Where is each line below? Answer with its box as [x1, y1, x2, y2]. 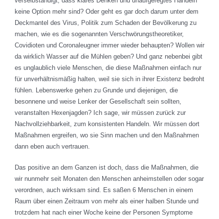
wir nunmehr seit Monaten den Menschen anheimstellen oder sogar [15, 175, 204, 183]
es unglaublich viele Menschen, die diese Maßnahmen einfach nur [15, 64, 201, 72]
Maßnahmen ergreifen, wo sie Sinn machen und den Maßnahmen [15, 131, 199, 139]
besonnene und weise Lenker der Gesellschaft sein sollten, [15, 98, 181, 106]
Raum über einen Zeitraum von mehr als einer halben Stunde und [15, 197, 198, 205]
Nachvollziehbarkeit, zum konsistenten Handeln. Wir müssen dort [15, 120, 199, 128]
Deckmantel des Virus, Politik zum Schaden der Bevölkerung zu [15, 19, 197, 27]
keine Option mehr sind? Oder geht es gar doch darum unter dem [15, 8, 198, 16]
